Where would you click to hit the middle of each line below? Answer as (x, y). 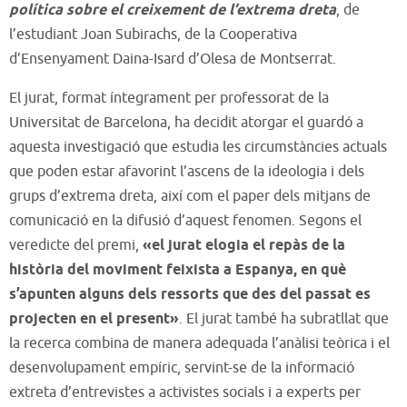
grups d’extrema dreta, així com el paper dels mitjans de (190, 197)
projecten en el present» (94, 320)
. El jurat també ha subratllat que (284, 319)
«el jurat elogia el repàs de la (244, 246)
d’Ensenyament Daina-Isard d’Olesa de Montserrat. (173, 60)
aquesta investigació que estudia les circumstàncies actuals (198, 148)
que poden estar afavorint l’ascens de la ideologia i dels (187, 172)
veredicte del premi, (76, 246)
